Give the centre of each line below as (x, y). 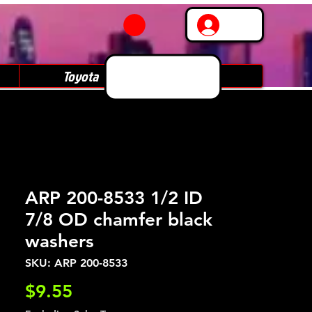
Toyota (80, 76)
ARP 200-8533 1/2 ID (114, 198)
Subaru (202, 76)
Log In (244, 25)
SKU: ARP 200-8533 (76, 263)
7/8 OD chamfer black (119, 220)
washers (60, 241)
